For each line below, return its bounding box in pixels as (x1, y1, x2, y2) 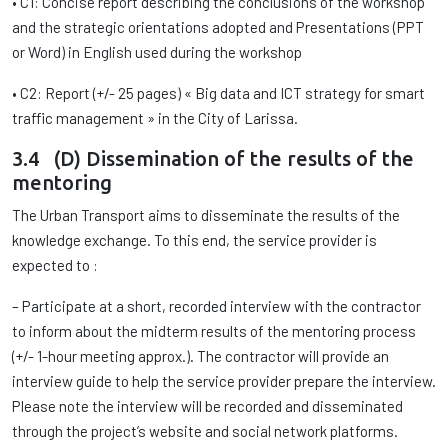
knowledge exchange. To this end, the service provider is (12, 231, 377, 249)
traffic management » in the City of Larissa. (12, 109, 298, 127)
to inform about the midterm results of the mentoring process (12, 322, 416, 340)
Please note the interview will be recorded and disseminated (12, 397, 403, 415)
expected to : (12, 256, 98, 274)
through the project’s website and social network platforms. (12, 422, 398, 440)
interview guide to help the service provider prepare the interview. (12, 372, 436, 390)
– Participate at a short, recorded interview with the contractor (12, 297, 421, 315)
